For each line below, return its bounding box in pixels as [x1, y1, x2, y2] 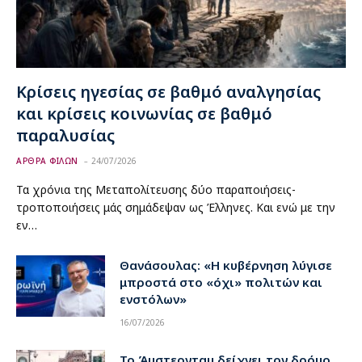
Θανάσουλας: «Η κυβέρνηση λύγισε [120, 257, 332, 274]
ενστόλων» [120, 291, 187, 308]
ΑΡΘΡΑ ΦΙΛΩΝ [16, 155, 78, 167]
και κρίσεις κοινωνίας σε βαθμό [16, 103, 272, 125]
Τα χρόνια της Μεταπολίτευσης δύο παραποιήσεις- [16, 182, 296, 198]
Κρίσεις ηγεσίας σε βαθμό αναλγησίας [16, 81, 321, 103]
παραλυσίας [16, 124, 115, 147]
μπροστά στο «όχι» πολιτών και [120, 274, 322, 291]
